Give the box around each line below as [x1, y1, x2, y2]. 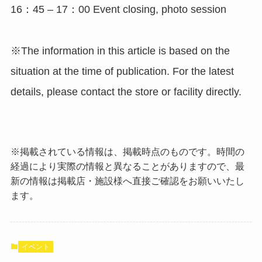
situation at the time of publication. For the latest [10, 65, 234, 77]
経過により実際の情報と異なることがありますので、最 [10, 160, 244, 171]
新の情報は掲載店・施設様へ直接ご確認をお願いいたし [10, 175, 244, 186]
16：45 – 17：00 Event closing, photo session [10, 4, 226, 16]
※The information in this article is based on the [10, 44, 230, 57]
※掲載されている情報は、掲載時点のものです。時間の [10, 146, 244, 157]
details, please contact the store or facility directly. [10, 85, 242, 98]
